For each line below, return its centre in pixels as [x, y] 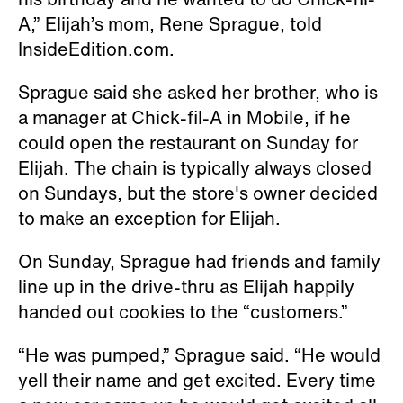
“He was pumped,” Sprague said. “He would [199, 354]
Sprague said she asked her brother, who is [198, 92]
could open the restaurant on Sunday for [188, 142]
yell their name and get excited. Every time [197, 380]
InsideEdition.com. [96, 49]
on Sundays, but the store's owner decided [198, 193]
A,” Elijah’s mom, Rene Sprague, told [170, 23]
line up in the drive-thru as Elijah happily [186, 286]
